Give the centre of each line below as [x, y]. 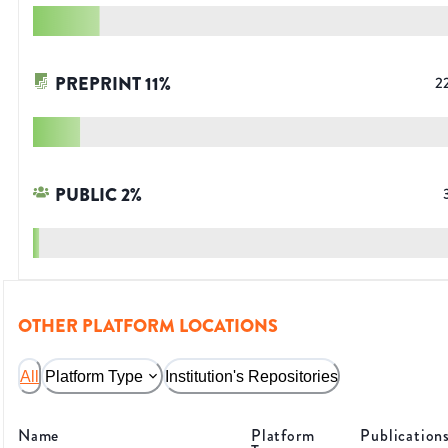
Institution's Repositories [251, 376]
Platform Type [94, 376]
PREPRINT [98, 84]
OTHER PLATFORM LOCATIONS [148, 326]
